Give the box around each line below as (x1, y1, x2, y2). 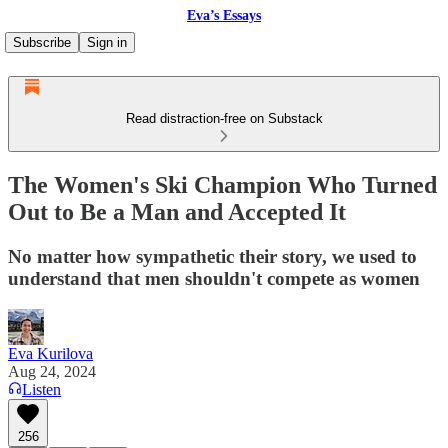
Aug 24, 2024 (8, 362, 96, 380)
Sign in (87, 35, 127, 50)
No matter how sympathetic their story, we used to (8, 245, 417, 267)
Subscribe (13, 35, 71, 50)
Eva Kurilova (8, 344, 93, 362)
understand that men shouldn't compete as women (8, 267, 420, 289)
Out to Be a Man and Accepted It (8, 198, 346, 225)
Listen (22, 380, 61, 398)
